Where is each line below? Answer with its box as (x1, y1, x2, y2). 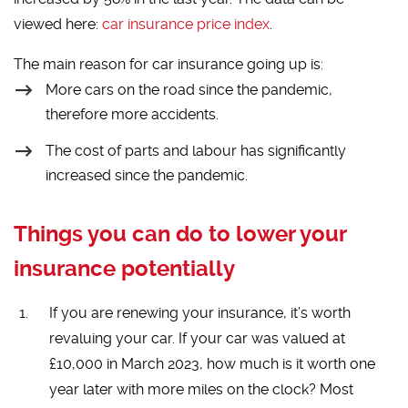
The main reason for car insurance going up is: (14, 56, 324, 74)
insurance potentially (14, 256, 236, 282)
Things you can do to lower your (14, 221, 347, 248)
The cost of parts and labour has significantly (46, 142, 347, 160)
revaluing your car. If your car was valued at (48, 330, 345, 348)
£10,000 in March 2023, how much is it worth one (48, 355, 375, 373)
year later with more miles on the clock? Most (48, 381, 353, 399)
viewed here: (14, 15, 103, 34)
